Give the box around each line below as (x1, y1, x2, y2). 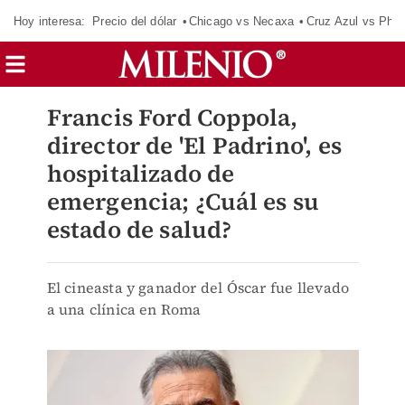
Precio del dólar (92, 14, 177, 28)
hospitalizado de (46, 157, 235, 190)
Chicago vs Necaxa (188, 14, 295, 28)
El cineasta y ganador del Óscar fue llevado (46, 278, 350, 297)
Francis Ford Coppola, (46, 101, 298, 134)
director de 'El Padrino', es (46, 129, 343, 162)
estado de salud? (46, 213, 232, 246)
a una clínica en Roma (46, 299, 202, 319)
